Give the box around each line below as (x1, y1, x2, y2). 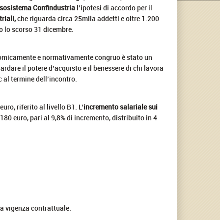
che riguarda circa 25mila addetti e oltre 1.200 (16, 13, 159, 23)
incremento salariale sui (83, 102, 158, 111)
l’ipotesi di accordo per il (75, 2, 152, 12)
